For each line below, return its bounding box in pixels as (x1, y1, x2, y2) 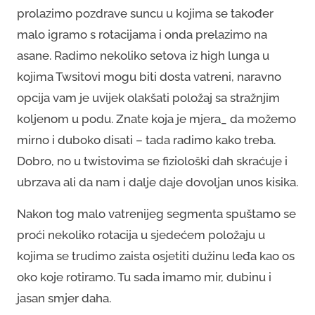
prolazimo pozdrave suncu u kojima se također (17, 6, 274, 20)
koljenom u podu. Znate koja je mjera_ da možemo (17, 111, 296, 126)
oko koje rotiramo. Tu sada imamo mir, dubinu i (17, 269, 271, 284)
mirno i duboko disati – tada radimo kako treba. (17, 132, 276, 147)
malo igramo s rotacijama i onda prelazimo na (17, 27, 267, 41)
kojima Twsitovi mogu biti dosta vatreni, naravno (17, 69, 281, 84)
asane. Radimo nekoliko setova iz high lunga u (17, 48, 269, 63)
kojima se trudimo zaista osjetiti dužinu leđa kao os (17, 248, 295, 263)
